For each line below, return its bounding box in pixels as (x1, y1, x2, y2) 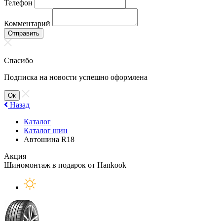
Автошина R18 (24, 135, 74, 144)
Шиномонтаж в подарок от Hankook (4, 161, 126, 169)
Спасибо (4, 56, 33, 65)
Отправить (8, 30, 39, 37)
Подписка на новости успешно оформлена (4, 73, 147, 81)
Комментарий (4, 19, 50, 28)
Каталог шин (24, 126, 68, 135)
